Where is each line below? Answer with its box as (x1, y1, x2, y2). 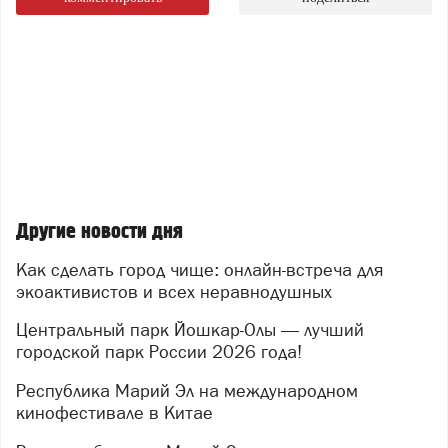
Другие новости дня (16, 219, 183, 244)
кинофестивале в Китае (16, 401, 213, 423)
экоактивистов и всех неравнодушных (16, 280, 332, 302)
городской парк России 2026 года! (16, 341, 302, 363)
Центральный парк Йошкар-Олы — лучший (16, 319, 28, 341)
